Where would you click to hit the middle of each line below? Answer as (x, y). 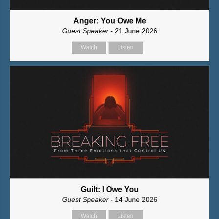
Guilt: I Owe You (109, 190)
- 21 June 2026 (134, 31)
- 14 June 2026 (134, 200)
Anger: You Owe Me (109, 21)
